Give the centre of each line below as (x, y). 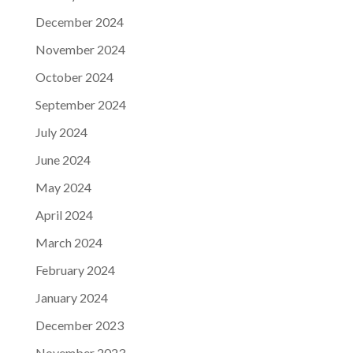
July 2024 (61, 132)
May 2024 (63, 187)
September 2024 (80, 104)
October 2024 (74, 77)
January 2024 (71, 297)
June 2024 (63, 160)
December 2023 (79, 325)
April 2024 (64, 215)
